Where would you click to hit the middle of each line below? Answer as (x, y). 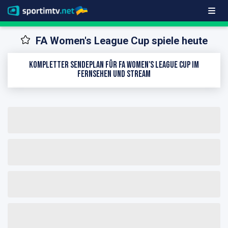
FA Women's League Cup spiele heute (122, 41)
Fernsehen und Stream (114, 74)
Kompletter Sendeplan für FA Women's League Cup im (114, 65)
